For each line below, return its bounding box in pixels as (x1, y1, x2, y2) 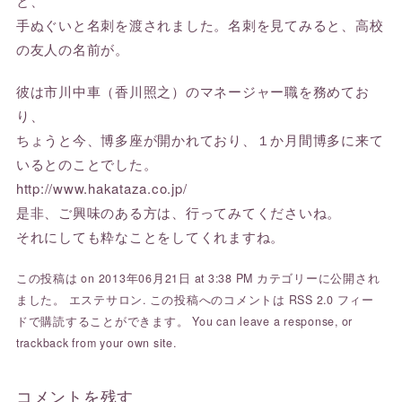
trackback (15, 335, 69, 351)
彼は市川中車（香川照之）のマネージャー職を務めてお (15, 82, 370, 100)
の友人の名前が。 (15, 39, 129, 58)
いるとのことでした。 (15, 154, 158, 173)
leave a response (240, 313, 336, 329)
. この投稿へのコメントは (143, 292, 289, 308)
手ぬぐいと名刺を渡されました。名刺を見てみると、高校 (15, 15, 384, 34)
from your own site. (68, 335, 177, 351)
